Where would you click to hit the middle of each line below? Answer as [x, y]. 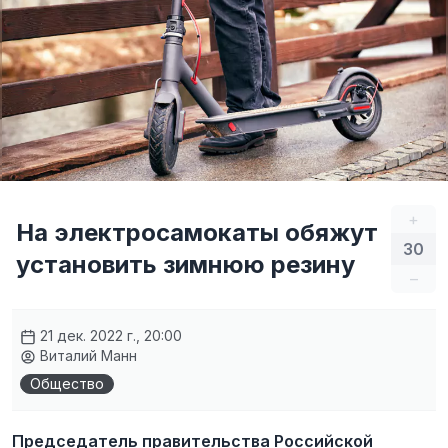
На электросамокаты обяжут [197, 232]
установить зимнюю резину [185, 264]
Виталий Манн [86, 355]
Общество [67, 383]
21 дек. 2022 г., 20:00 [109, 335]
